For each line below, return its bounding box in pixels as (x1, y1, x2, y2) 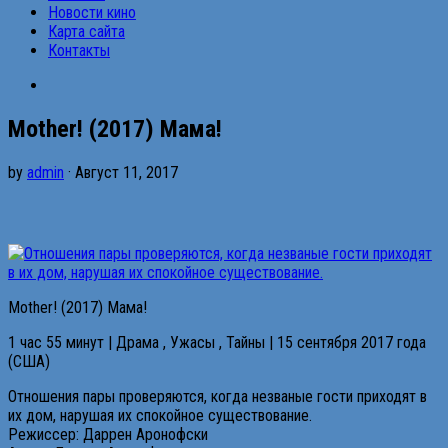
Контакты (48, 41, 110, 60)
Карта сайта (48, 22, 125, 41)
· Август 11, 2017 (64, 162, 178, 182)
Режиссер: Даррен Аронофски (8, 424, 208, 444)
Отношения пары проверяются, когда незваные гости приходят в (8, 386, 427, 406)
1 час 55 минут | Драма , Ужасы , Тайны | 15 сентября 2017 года (8, 332, 426, 352)
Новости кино (48, 3, 136, 22)
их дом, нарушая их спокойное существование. (8, 405, 312, 425)
